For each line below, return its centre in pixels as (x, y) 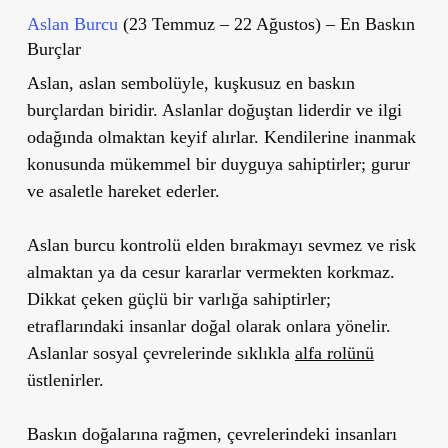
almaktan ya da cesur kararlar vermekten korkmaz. (210, 271)
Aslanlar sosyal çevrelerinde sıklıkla (160, 352)
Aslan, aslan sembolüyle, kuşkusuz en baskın (190, 82)
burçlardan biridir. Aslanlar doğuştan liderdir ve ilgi (214, 109)
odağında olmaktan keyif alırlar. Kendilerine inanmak (221, 136)
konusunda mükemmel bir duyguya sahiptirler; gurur (218, 163)
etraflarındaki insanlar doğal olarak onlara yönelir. (208, 325)
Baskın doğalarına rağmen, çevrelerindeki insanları (211, 433)
